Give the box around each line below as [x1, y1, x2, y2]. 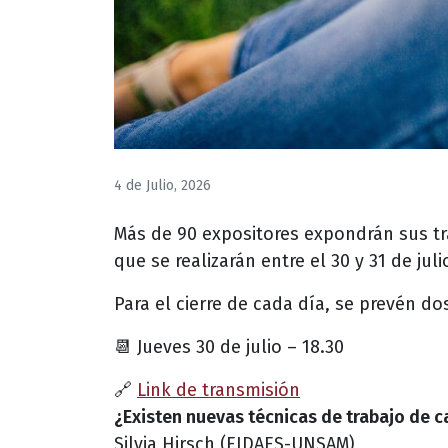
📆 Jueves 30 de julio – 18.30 [114, 335, 344, 358]
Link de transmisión [137, 378, 300, 401]
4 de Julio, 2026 [114, 176, 211, 194]
